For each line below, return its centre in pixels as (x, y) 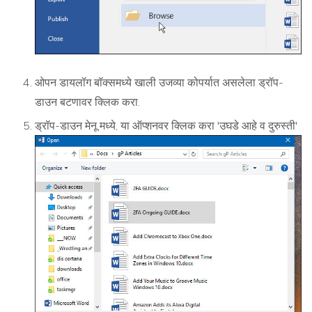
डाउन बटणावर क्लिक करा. (87, 102)
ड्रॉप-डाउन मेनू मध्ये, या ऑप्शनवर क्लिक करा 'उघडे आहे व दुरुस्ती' (166, 126)
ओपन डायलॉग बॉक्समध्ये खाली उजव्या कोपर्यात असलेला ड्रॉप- (159, 83)
